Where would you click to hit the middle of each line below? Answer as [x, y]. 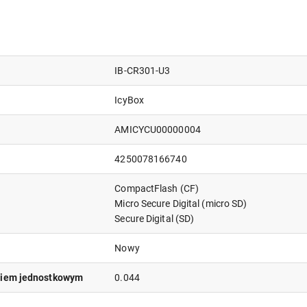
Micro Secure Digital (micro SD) [181, 204]
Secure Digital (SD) [155, 219]
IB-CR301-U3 [143, 71]
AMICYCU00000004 [158, 130]
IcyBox [129, 100]
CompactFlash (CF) [157, 189]
